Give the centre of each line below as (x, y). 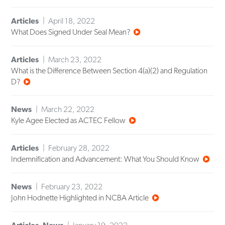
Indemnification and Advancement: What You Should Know (105, 159)
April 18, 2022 (72, 21)
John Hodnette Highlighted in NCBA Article (80, 198)
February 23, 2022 (72, 187)
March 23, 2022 (75, 60)
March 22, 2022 (68, 109)
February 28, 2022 (79, 148)
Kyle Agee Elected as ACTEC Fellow (69, 121)
